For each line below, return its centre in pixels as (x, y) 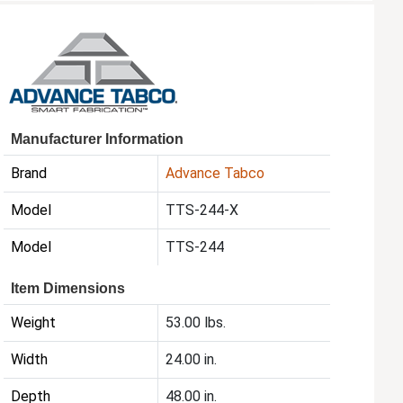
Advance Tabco (215, 174)
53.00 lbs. (196, 323)
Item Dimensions (68, 289)
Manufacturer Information (98, 139)
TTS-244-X (202, 210)
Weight (34, 323)
